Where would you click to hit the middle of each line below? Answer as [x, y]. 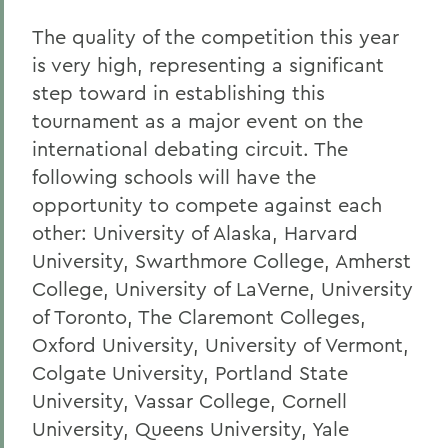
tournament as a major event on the [197, 120]
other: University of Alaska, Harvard [195, 232]
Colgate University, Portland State [190, 372]
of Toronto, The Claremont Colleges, [199, 316]
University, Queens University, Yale [190, 428]
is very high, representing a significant [208, 64]
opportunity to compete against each [207, 204]
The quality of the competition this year [215, 36]
